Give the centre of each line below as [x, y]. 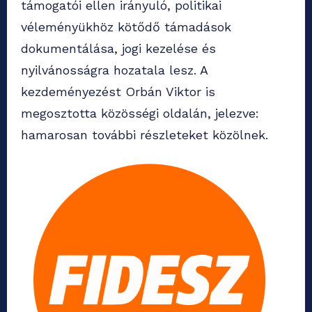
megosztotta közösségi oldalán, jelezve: [140, 114]
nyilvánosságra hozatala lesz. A [114, 70]
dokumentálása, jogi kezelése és [118, 49]
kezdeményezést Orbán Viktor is [118, 92]
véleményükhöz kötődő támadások [126, 27]
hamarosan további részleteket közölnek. [145, 135]
